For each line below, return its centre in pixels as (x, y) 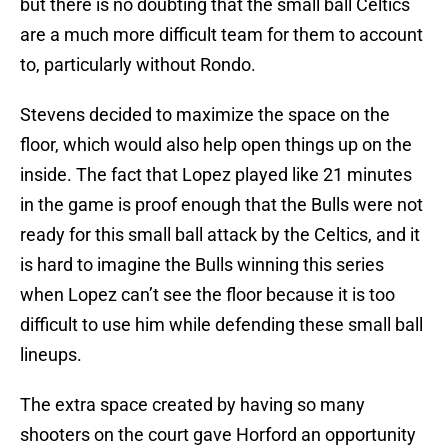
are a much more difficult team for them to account (221, 35)
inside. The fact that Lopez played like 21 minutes (216, 175)
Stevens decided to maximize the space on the (205, 115)
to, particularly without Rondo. (138, 65)
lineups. (51, 355)
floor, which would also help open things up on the (216, 145)
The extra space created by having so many (192, 405)
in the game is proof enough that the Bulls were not (221, 205)
